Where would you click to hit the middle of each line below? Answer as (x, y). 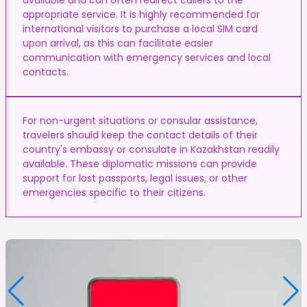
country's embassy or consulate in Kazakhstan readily (151, 149)
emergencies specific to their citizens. (114, 192)
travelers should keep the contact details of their (140, 135)
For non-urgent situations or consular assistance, (140, 120)
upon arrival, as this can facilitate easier (118, 43)
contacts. (46, 72)
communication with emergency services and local (147, 57)
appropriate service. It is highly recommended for (141, 14)
